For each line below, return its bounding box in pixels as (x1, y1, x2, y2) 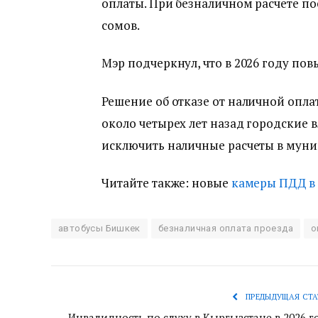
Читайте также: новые (102, 174, 231, 191)
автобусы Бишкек (58, 222, 141, 234)
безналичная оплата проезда (158, 222, 293, 234)
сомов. (102, 17, 140, 34)
